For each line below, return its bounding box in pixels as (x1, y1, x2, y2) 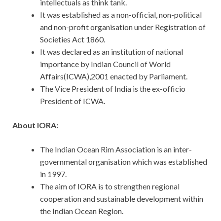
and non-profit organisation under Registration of (40, 22, 206, 32)
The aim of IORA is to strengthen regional (40, 182, 180, 191)
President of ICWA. (40, 96, 105, 106)
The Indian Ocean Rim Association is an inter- (40, 145, 192, 154)
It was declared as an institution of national (40, 47, 183, 57)
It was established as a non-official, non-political (40, 10, 202, 20)
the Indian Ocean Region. (40, 206, 123, 216)
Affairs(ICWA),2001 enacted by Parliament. (40, 72, 187, 81)
